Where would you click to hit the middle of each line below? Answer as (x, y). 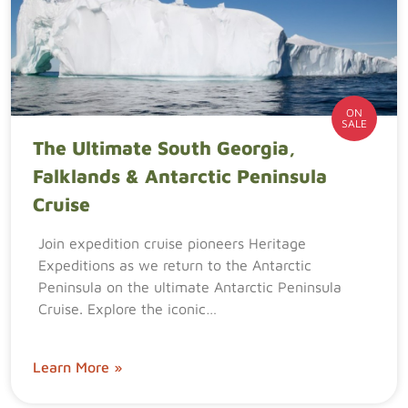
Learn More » (77, 367)
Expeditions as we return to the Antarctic (175, 265)
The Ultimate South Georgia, (164, 148)
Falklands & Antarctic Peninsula (180, 176)
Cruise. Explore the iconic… (127, 309)
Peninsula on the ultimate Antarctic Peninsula (190, 287)
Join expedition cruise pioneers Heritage (172, 243)
